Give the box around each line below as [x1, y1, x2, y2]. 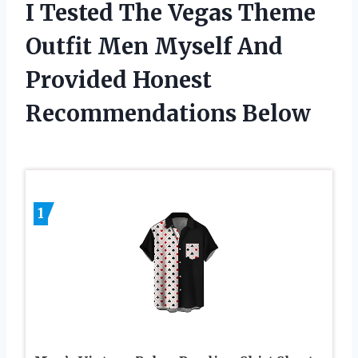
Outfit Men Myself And [26, 32, 283, 62]
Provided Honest [26, 66, 212, 95]
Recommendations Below [26, 99, 311, 129]
